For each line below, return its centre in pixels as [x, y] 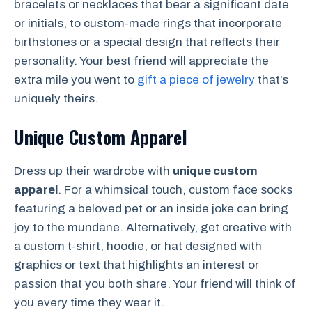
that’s [272, 80]
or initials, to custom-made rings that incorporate [148, 24]
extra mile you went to [76, 80]
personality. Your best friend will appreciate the [141, 61]
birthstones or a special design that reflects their [147, 42]
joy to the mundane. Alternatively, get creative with [153, 227]
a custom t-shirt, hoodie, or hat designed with [138, 246]
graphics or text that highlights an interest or [136, 265]
